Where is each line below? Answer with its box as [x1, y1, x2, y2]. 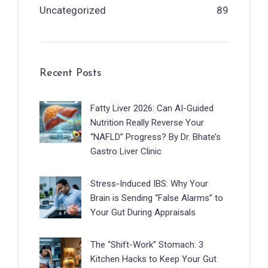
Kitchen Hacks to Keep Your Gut [90, 253, 217, 264]
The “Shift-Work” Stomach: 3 [90, 239, 203, 250]
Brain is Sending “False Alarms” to [90, 192, 223, 203]
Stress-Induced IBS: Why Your [90, 178, 208, 189]
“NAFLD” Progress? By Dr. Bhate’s [90, 131, 221, 142]
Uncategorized [39, 4, 106, 16]
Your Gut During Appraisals [90, 206, 196, 218]
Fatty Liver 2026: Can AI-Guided [90, 102, 214, 114]
